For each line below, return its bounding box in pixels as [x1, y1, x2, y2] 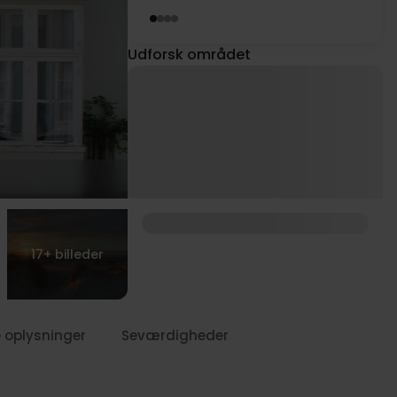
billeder [55, 245, 104, 263]
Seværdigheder [121, 326, 229, 345]
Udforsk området [128, 44, 251, 65]
